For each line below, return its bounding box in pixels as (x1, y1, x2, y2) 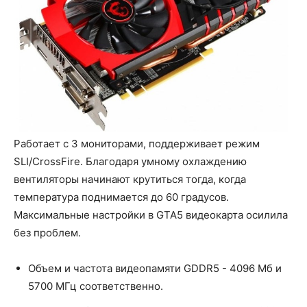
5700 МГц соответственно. (28, 279, 163, 293)
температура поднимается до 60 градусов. (14, 190, 229, 204)
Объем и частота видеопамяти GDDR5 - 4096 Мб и (28, 261, 282, 275)
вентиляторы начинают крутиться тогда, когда (14, 172, 246, 186)
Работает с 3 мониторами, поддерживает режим (14, 136, 260, 150)
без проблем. (14, 225, 81, 239)
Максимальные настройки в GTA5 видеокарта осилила (14, 208, 288, 221)
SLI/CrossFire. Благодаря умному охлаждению (14, 154, 247, 168)
